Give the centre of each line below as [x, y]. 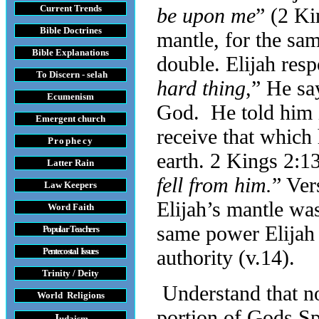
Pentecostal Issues [70, 251]
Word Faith [70, 207]
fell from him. [214, 185]
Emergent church [70, 119]
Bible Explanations [70, 52]
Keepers [80, 185]
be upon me [206, 15]
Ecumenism [70, 96]
